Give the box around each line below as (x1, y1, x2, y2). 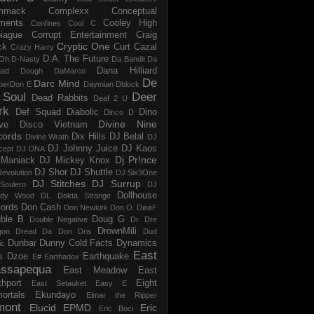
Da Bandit (111, 54, 145, 63)
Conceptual (111, 6, 157, 16)
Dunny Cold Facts (39, 238, 114, 248)
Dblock (116, 79, 140, 88)
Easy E (95, 278, 127, 287)
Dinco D (104, 107, 135, 116)
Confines (31, 18, 61, 27)
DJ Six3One (116, 168, 157, 177)
